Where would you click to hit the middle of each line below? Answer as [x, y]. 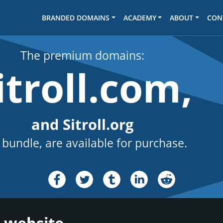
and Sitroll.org [82, 124]
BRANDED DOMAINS [76, 18]
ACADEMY [140, 18]
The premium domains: [82, 56]
